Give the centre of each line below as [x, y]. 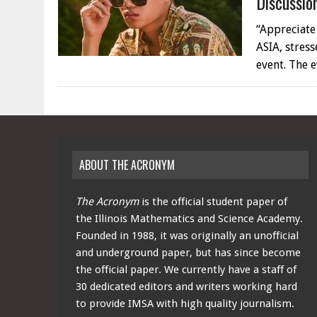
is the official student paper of [213, 202]
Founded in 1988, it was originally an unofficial [187, 236]
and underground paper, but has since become [188, 253]
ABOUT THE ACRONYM [127, 165]
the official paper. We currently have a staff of [186, 270]
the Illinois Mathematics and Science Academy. [189, 219]
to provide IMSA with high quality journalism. [185, 304]
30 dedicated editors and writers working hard [186, 287]
